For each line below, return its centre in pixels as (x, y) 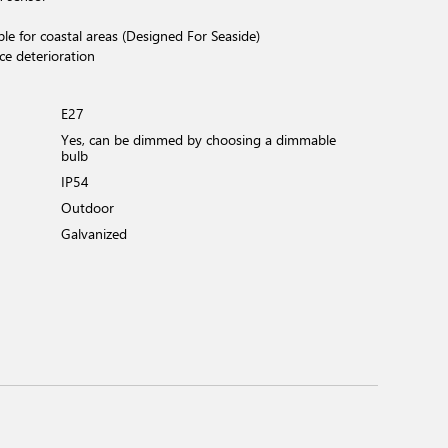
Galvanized (94, 233)
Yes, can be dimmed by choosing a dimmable (198, 139)
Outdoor (87, 207)
